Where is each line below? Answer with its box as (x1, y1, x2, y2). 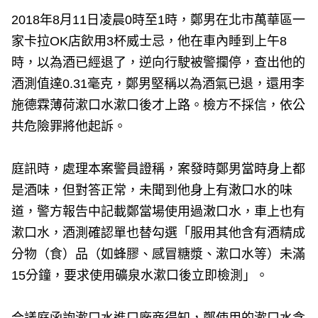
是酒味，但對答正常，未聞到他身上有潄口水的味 (11, 183, 293, 198)
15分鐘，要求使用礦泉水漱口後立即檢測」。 (11, 268, 269, 283)
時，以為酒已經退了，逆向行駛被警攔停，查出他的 (11, 55, 306, 70)
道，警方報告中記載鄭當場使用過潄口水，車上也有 (11, 204, 306, 219)
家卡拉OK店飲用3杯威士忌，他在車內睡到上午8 (11, 34, 287, 49)
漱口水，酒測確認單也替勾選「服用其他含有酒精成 (11, 226, 306, 241)
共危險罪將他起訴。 (11, 119, 127, 134)
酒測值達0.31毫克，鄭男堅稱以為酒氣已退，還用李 (11, 77, 305, 92)
